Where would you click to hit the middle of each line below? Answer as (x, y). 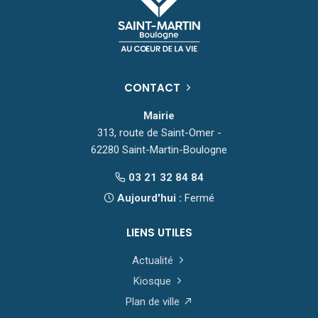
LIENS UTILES (159, 233)
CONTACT (154, 88)
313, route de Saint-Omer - (159, 133)
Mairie (159, 116)
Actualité (154, 261)
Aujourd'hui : (149, 198)
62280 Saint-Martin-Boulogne (159, 150)
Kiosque (154, 281)
